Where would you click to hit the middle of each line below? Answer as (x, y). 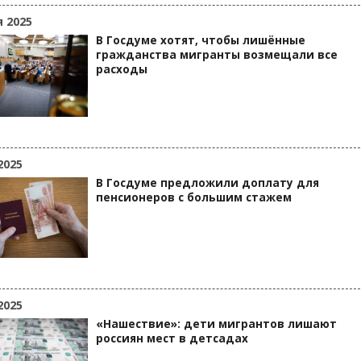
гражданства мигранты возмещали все (217, 55)
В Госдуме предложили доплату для (207, 183)
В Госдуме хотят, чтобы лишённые (201, 40)
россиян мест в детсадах (172, 338)
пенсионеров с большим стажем (194, 197)
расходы (122, 69)
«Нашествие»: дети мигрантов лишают (216, 324)
